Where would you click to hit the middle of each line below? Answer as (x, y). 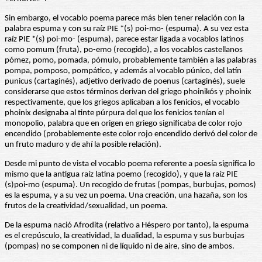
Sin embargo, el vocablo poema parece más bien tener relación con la (125, 19)
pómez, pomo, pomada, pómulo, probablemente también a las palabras (131, 61)
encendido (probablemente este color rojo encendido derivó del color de (131, 135)
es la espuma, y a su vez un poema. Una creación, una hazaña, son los (126, 196)
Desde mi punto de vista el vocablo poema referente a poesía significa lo (130, 164)
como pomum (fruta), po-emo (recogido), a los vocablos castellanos (124, 50)
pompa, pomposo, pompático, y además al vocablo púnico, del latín (123, 71)
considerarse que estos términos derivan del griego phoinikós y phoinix (128, 92)
